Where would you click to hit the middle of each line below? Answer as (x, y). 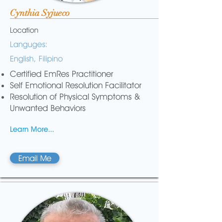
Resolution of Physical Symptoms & (75, 97)
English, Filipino (36, 59)
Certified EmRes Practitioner (61, 74)
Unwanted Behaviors (48, 108)
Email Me (35, 158)
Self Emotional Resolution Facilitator (76, 85)
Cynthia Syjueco (40, 13)
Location (24, 30)
